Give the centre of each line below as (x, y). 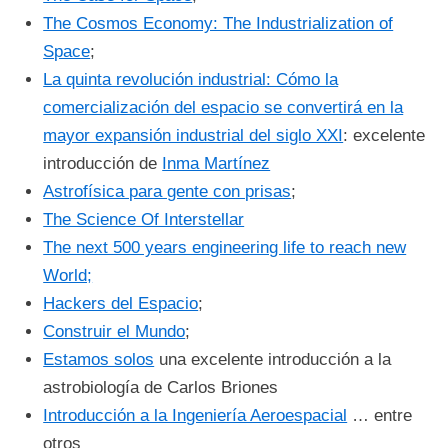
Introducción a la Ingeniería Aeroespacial (195, 415)
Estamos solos (99, 359)
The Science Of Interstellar (144, 219)
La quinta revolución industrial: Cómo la (191, 79)
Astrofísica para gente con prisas (167, 191)
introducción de (103, 163)
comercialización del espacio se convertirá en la (223, 107)
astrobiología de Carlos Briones (161, 387)
